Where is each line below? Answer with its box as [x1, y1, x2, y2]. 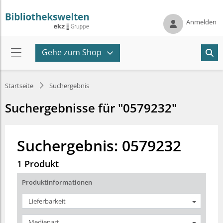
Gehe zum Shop [42, 47, 102, 58]
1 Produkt [17, 158, 59, 170]
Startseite [5, 81, 33, 90]
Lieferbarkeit [28, 196, 66, 206]
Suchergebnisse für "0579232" [5, 100, 177, 116]
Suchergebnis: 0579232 [17, 135, 181, 156]
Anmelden [186, 17, 217, 26]
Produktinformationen [22, 178, 92, 187]
